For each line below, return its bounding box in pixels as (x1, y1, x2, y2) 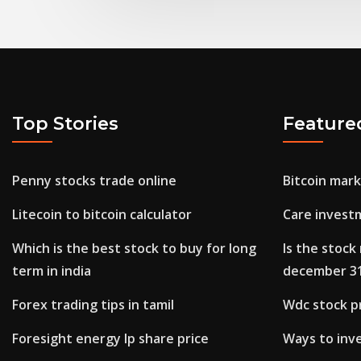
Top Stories (12, 112, 118, 135)
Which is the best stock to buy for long (12, 239, 256, 258)
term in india (12, 262, 91, 280)
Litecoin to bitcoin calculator (12, 205, 192, 224)
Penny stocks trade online (12, 172, 176, 190)
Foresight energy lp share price (12, 330, 209, 348)
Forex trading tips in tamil (12, 296, 174, 314)
